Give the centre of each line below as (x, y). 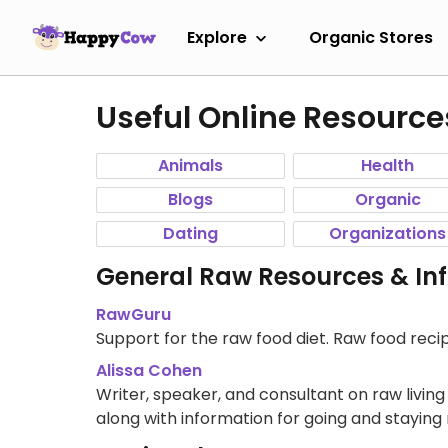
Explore (217, 37)
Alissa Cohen (149, 370)
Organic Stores (371, 37)
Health (387, 165)
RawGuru (133, 314)
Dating (190, 233)
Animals (190, 165)
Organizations (387, 233)
